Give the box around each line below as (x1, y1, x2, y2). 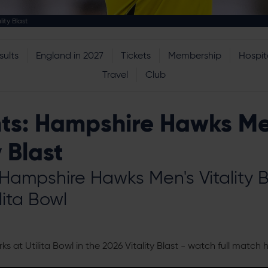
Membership (167, 50, 221, 61)
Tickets (120, 50, 151, 61)
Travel (102, 69, 128, 80)
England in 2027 (35, 50, 103, 61)
